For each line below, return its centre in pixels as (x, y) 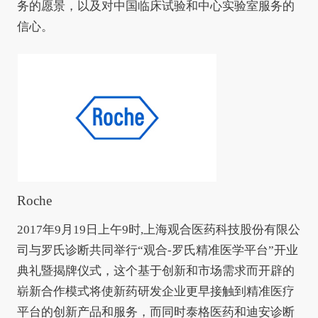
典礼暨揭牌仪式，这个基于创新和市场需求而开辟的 (155, 271)
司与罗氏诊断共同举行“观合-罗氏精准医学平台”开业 (157, 251)
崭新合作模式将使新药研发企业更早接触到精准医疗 (155, 292)
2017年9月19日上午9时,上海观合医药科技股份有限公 (158, 230)
